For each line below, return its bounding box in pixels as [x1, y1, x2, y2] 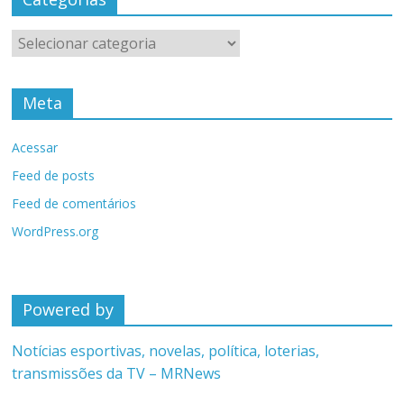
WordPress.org [12, 223, 99, 241]
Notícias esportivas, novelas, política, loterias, [12, 341, 320, 362]
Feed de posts [12, 167, 96, 185]
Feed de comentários [12, 195, 137, 213]
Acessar [12, 139, 59, 157]
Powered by [23, 298, 115, 321]
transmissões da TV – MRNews [12, 363, 222, 384]
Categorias [11, 30, 75, 48]
